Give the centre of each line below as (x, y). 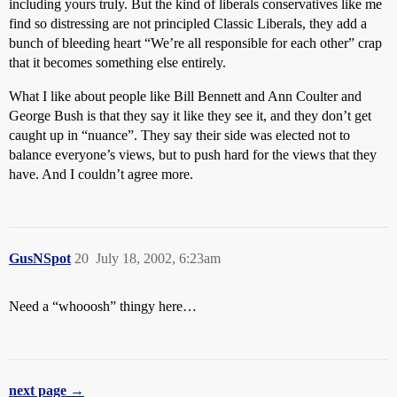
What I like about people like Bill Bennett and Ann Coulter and (185, 96)
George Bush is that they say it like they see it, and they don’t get (190, 116)
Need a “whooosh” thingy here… (103, 306)
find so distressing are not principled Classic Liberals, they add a (188, 23)
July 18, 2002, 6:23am (158, 258)
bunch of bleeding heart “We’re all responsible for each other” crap (195, 43)
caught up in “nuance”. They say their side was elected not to (179, 135)
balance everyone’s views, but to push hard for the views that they (193, 155)
